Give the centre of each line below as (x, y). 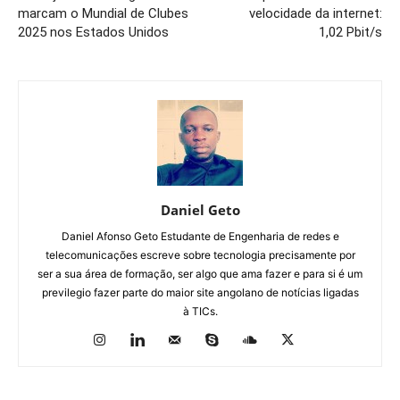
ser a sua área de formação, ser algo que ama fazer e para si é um (200, 274)
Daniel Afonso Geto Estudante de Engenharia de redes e (200, 237)
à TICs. (200, 312)
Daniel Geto (200, 210)
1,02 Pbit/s (350, 33)
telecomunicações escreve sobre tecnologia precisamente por (200, 255)
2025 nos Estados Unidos (93, 33)
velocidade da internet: (316, 14)
